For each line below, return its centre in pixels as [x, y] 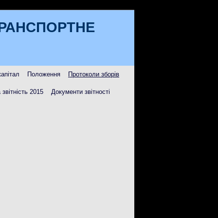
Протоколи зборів [94, 74]
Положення [44, 74]
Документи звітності [81, 92]
